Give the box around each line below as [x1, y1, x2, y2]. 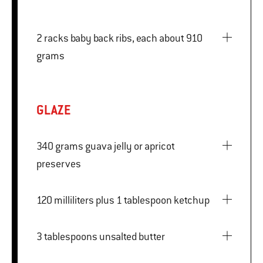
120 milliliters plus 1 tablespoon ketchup [96, 193, 210, 207]
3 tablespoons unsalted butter [99, 230, 165, 243]
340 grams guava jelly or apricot [36, 139, 55, 153]
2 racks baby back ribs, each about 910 [36, 31, 44, 45]
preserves [36, 157, 81, 170]
